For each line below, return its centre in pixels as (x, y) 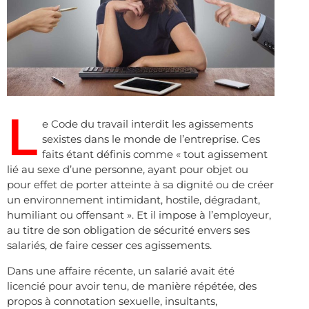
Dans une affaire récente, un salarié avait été (121, 270)
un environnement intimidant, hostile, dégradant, (133, 200)
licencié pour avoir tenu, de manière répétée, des (132, 286)
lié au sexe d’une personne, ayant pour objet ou (128, 170)
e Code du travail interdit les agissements (148, 124)
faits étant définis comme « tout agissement (155, 154)
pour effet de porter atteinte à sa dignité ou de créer (140, 185)
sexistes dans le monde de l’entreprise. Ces (151, 139)
